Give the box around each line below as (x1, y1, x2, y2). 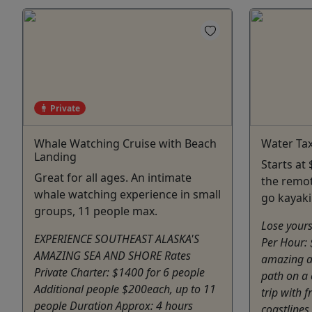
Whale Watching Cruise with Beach (34, 136, 217, 152)
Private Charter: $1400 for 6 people (34, 265, 205, 281)
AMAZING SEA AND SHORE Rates (34, 248, 191, 264)
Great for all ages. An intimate (34, 170, 192, 186)
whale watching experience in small (34, 187, 221, 203)
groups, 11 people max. (34, 203, 157, 219)
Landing (34, 149, 77, 165)
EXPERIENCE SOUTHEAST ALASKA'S (34, 231, 199, 247)
